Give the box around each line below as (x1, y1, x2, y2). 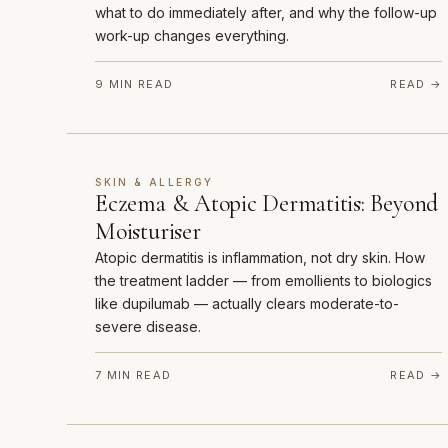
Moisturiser (95, 217, 201, 247)
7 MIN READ (95, 368, 172, 383)
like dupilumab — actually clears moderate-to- (95, 295, 400, 313)
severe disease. (95, 318, 202, 336)
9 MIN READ (95, 77, 174, 92)
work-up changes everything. (95, 27, 290, 45)
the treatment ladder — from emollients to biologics (95, 272, 433, 290)
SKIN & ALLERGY (95, 176, 214, 189)
